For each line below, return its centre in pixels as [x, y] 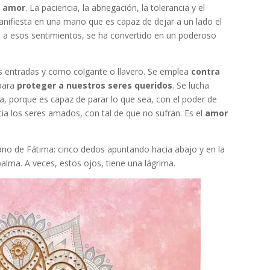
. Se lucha [191, 85]
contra [206, 71]
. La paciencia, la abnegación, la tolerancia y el [115, 7]
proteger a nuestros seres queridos [95, 85]
